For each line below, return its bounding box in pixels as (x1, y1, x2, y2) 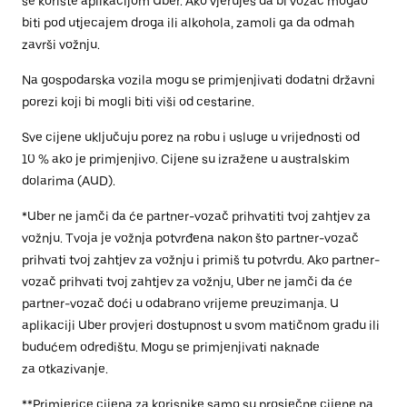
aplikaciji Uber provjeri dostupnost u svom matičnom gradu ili (22, 318, 380, 333)
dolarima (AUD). (22, 174, 115, 188)
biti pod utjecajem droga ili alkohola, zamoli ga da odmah (22, 15, 354, 30)
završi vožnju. (22, 37, 100, 52)
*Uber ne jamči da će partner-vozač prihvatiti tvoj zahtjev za (22, 209, 371, 223)
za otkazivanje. (22, 362, 108, 376)
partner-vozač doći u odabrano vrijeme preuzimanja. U (22, 296, 339, 311)
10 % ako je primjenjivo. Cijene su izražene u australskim (22, 152, 350, 166)
